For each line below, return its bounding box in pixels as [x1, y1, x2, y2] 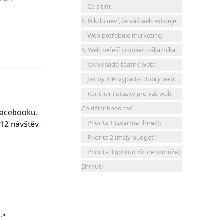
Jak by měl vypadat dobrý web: [87, 75, 176, 83]
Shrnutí [81, 162, 103, 170]
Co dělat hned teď [81, 104, 133, 112]
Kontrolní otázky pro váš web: [87, 89, 173, 98]
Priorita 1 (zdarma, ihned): [87, 118, 161, 127]
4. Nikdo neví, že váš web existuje [81, 16, 176, 25]
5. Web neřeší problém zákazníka [81, 46, 175, 54]
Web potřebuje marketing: [87, 31, 163, 40]
